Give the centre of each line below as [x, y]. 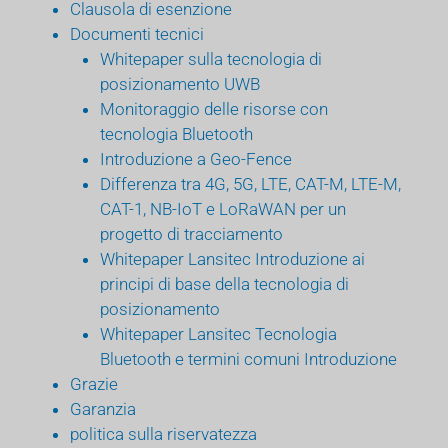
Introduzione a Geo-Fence [196, 158]
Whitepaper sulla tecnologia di [211, 58]
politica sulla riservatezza [163, 433]
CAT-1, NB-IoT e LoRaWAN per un [223, 208]
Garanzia [103, 408]
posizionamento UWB [180, 83]
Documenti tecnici [137, 33]
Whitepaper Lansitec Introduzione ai [232, 258]
